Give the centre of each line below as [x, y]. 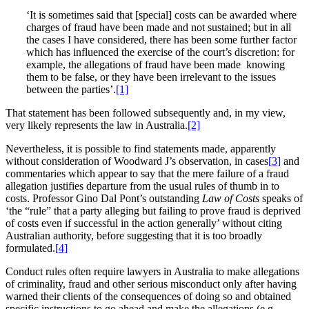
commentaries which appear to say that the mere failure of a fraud [147, 173]
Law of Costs [232, 198]
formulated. [30, 248]
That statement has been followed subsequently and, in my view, [146, 112]
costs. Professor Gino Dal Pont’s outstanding [104, 198]
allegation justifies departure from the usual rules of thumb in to [142, 186]
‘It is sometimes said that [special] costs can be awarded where [161, 14]
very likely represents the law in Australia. [97, 125]
